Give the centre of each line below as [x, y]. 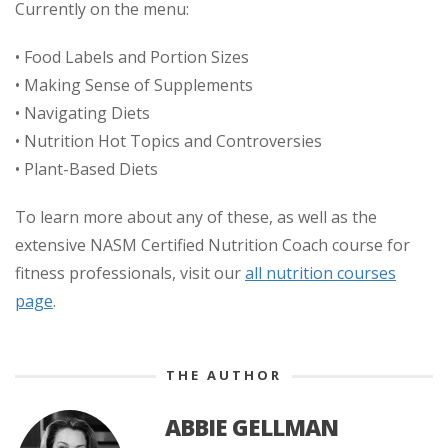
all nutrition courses [320, 273]
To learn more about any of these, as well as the [196, 217]
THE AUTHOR [224, 375]
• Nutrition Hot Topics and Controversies [168, 141]
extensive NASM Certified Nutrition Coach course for [212, 245]
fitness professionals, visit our [130, 273]
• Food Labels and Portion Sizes [132, 57]
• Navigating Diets [82, 113]
